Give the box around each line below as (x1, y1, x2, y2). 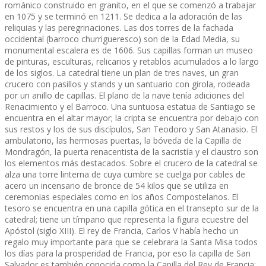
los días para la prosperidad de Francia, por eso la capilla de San (5, 247, 251, 259)
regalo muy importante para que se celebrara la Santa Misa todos (5, 236, 258, 248)
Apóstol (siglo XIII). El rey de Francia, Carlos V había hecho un (5, 224, 239, 236)
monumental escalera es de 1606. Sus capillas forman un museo (5, 44, 253, 56)
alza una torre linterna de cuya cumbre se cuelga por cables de (5, 168, 245, 180)
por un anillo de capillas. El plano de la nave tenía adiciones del (5, 89, 244, 101)
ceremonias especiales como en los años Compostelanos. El (5, 191, 238, 202)
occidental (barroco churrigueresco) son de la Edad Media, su (5, 33, 240, 45)
